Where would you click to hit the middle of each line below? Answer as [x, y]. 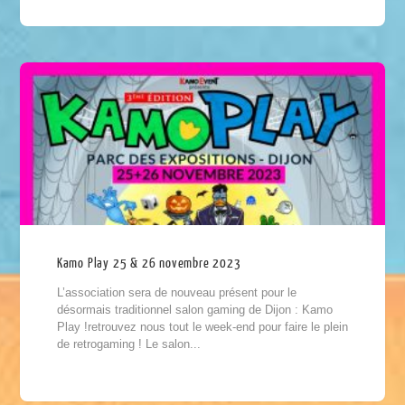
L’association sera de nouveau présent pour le [176, 293]
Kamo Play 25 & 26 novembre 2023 [149, 264]
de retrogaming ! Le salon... [128, 344]
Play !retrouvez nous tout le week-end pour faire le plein [202, 327]
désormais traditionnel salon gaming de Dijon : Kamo [194, 310]
